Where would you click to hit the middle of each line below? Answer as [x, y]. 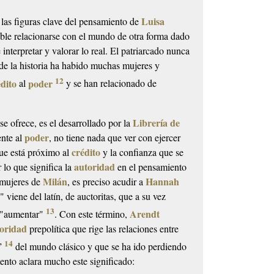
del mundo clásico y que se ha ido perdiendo [100, 246]
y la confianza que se [142, 152]
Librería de [157, 122]
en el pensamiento [151, 166]
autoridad [95, 166]
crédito [86, 152]
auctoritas [96, 196]
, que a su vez [140, 196]
